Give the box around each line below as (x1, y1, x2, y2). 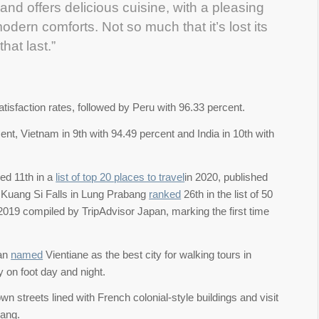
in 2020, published (184, 170, 268, 183)
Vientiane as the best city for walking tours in (43, 248, 252, 261)
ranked (149, 187, 182, 200)
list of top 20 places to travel (56, 170, 185, 183)
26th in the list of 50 (181, 187, 273, 200)
